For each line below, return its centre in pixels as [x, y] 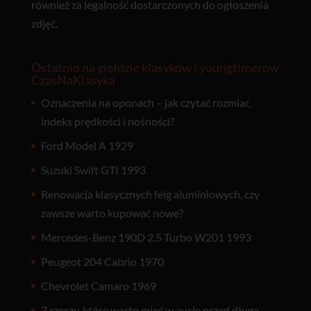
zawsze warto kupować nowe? [112, 213]
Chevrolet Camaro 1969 [98, 286]
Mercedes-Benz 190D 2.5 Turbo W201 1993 [146, 237]
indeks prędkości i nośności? [107, 121]
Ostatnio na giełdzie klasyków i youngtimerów [155, 67]
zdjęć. [44, 23]
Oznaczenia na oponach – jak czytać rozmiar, [145, 102]
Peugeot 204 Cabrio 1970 [102, 261]
